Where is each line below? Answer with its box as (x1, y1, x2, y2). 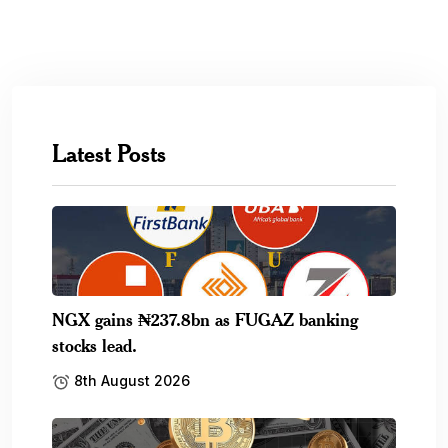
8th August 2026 (70, 372, 190, 389)
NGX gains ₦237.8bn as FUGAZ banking (52, 308, 358, 330)
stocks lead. (52, 334, 137, 356)
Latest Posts (52, 138, 166, 168)
